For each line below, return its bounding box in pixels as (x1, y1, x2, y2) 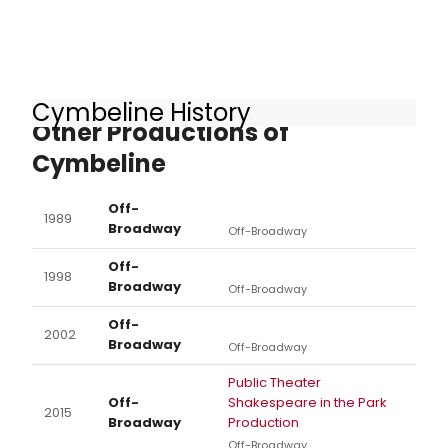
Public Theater (228, 373, 321, 393)
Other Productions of (32, 116, 289, 150)
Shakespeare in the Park (228, 393, 387, 413)
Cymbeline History (32, 95, 251, 129)
